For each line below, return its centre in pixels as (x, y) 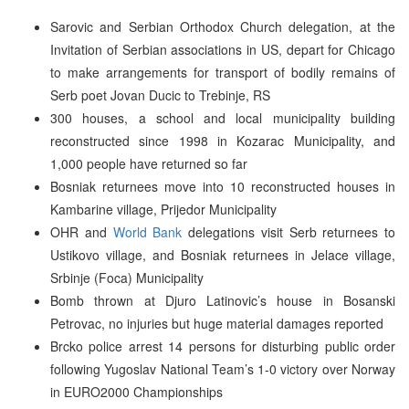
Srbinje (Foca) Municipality (127, 277)
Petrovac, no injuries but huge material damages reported (217, 323)
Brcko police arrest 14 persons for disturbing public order (223, 346)
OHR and (82, 231)
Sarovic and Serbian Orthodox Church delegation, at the (223, 26)
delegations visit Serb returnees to (288, 231)
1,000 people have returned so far (149, 163)
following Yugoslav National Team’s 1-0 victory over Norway (223, 368)
